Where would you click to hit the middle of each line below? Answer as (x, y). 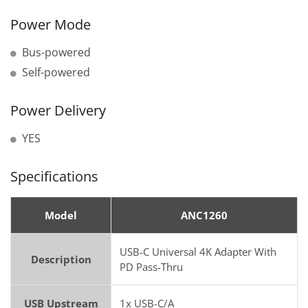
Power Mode (51, 25)
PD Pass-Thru (151, 267)
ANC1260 (204, 216)
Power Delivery (58, 111)
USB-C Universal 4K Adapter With (198, 252)
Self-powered (56, 73)
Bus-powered (56, 53)
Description (61, 260)
